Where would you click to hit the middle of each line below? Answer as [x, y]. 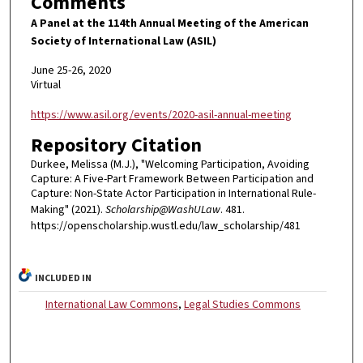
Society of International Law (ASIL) [123, 41]
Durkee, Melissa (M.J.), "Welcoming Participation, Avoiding [170, 165]
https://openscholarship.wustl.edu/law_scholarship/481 [165, 226]
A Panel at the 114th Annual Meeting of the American [169, 23]
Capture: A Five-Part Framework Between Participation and [172, 179]
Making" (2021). [68, 210]
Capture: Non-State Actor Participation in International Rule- [173, 194]
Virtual [45, 85]
